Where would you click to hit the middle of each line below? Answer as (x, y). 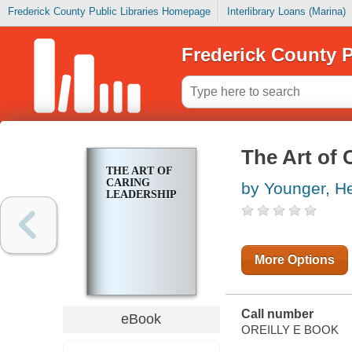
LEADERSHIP (141, 195)
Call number (277, 314)
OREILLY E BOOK (290, 329)
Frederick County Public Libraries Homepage (109, 12)
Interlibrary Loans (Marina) (286, 12)
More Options (294, 260)
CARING (128, 183)
